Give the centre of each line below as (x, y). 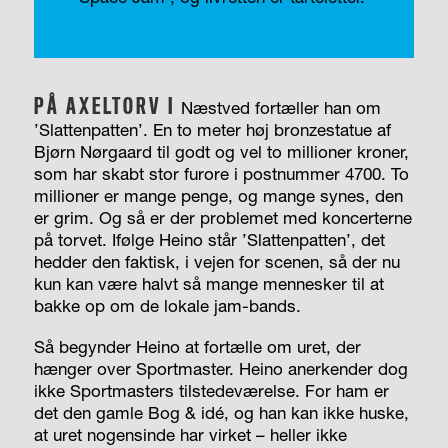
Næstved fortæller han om (280, 107)
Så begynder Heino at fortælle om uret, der (197, 346)
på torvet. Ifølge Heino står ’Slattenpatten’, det (209, 239)
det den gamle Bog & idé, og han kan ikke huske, (221, 412)
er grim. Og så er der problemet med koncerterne (222, 217)
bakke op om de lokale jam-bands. (167, 305)
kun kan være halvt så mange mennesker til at (208, 283)
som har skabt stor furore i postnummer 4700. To (221, 173)
